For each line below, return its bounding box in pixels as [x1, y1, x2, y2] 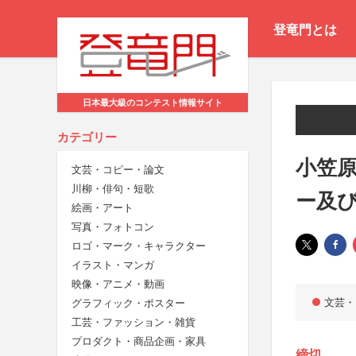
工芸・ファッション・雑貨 [72, 316, 195, 329]
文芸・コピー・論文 [72, 164, 164, 176]
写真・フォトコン [72, 221, 154, 234]
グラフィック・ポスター [72, 297, 185, 310]
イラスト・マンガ [72, 259, 154, 272]
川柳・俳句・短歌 [72, 183, 154, 195]
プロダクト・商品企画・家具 [72, 335, 206, 348]
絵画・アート [72, 202, 133, 215]
